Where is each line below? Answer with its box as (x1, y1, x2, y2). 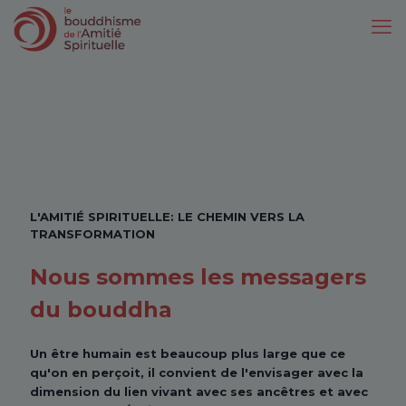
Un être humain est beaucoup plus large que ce (30, 346, 345, 361)
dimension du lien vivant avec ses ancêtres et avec (30, 384, 368, 399)
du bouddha (30, 296, 172, 323)
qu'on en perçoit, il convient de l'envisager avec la (30, 365, 363, 380)
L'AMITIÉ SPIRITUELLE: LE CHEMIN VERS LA (30, 209, 304, 224)
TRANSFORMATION (30, 227, 155, 241)
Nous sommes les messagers (30, 264, 366, 290)
